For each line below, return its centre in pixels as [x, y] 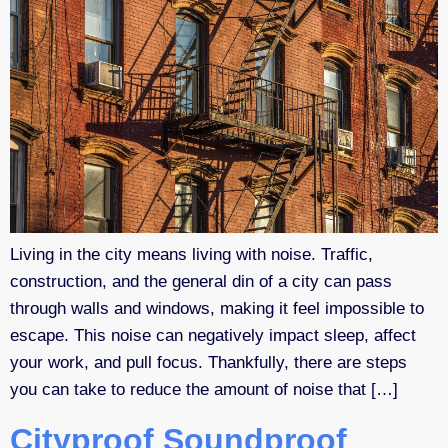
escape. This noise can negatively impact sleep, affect [213, 336]
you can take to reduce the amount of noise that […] [204, 390]
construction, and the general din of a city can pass [201, 282]
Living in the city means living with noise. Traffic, [191, 255]
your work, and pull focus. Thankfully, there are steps [208, 363]
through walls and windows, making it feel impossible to [217, 309]
